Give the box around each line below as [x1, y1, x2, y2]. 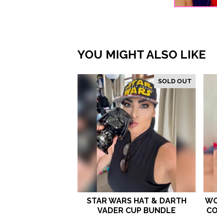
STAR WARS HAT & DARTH [87, 196, 186, 206]
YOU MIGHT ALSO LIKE [77, 47, 206, 62]
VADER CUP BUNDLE [97, 206, 176, 216]
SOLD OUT [158, 77, 192, 85]
